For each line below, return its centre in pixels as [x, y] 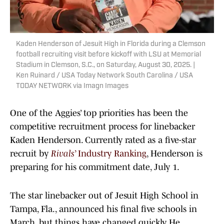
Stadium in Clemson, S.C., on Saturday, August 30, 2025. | [105, 65]
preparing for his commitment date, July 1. [95, 167]
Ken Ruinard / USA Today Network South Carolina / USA [104, 76]
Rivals [63, 154]
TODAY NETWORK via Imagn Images [72, 86]
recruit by [30, 154]
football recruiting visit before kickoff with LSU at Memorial [108, 55]
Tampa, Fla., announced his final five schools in [103, 209]
